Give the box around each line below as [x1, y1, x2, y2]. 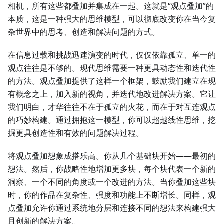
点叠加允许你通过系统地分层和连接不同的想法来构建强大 [8, 202, 216, 214]
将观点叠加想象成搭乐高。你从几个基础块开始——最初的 [8, 150, 216, 162]
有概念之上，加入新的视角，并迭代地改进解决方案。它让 [8, 88, 216, 100]
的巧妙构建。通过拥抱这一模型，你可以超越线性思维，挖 [8, 114, 216, 126]
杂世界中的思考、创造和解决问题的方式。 [8, 26, 160, 38]
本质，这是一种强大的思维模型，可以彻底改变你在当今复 [8, 13, 216, 25]
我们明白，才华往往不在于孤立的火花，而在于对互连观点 [8, 101, 216, 113]
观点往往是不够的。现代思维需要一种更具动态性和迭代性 [8, 62, 216, 74]
